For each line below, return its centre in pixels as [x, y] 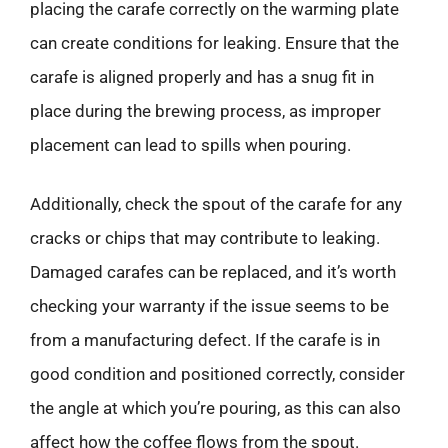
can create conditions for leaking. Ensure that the [214, 42]
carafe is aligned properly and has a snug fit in [202, 76]
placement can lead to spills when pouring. [190, 144]
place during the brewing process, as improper [205, 110]
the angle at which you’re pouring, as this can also [215, 408]
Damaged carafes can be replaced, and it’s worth [213, 272]
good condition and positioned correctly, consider [217, 374]
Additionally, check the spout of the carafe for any [216, 204]
